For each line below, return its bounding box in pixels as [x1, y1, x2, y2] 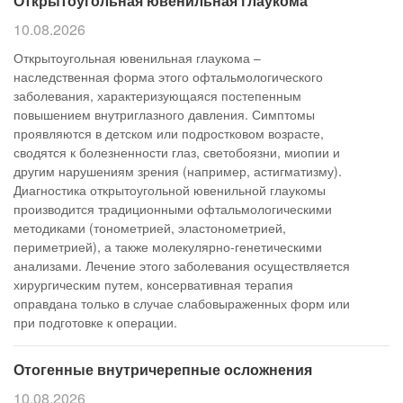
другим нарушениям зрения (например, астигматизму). [13, 162, 342, 180]
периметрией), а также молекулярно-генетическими [13, 237, 322, 255]
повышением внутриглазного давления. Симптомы [13, 105, 315, 123]
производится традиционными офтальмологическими [13, 200, 332, 218]
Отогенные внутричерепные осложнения [13, 359, 312, 380]
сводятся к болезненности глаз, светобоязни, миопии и [13, 143, 340, 161]
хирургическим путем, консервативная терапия [13, 275, 293, 293]
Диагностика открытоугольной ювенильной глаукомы [13, 181, 326, 199]
